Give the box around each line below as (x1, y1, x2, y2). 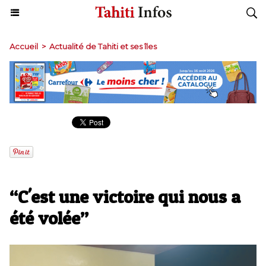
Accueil (9, 42, 38, 51)
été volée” (9, 207, 88, 229)
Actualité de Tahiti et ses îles (49, 42, 157, 51)
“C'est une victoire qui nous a (9, 186, 240, 208)
